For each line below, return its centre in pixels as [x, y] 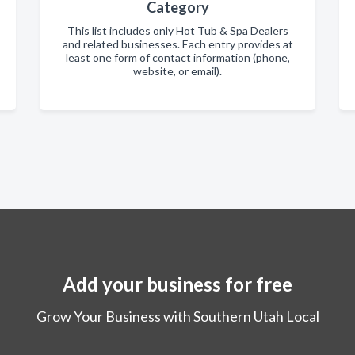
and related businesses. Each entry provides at [177, 44]
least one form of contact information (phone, [177, 57]
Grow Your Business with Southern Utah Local [177, 316]
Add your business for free [177, 284]
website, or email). [177, 71]
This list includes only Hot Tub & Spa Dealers [177, 31]
